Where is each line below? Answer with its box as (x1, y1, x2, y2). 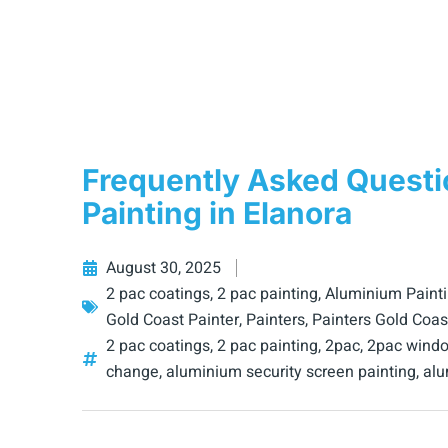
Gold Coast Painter (106, 308, 239, 333)
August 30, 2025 (106, 256, 221, 281)
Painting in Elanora (82, 195, 352, 232)
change (106, 360, 159, 385)
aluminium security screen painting (166, 360, 416, 385)
